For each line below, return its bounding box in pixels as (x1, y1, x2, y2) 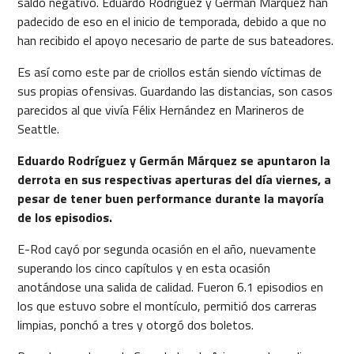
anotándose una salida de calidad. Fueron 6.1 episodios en (17, 277, 323, 297)
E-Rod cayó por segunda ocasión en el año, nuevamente (17, 239, 316, 259)
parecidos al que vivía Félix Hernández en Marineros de (17, 100, 304, 120)
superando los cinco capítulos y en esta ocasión (17, 258, 270, 278)
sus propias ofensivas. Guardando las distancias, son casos (17, 81, 333, 101)
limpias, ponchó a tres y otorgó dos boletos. (17, 315, 254, 335)
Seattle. (17, 119, 59, 139)
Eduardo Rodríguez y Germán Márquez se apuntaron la (17, 151, 330, 171)
